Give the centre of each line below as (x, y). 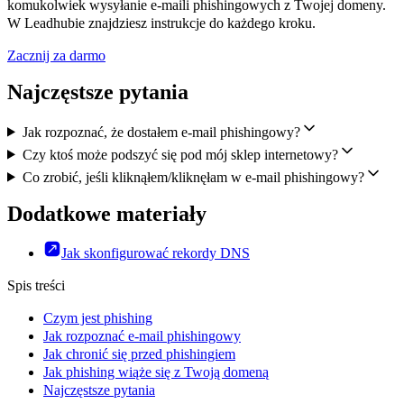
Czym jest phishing (98, 318)
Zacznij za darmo (56, 55)
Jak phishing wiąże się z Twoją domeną (156, 372)
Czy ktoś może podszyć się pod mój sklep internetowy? (180, 154)
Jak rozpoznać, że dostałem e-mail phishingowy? (161, 132)
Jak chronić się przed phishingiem (139, 354)
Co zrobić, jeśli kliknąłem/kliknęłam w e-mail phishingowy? (193, 177)
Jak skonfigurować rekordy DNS (156, 253)
